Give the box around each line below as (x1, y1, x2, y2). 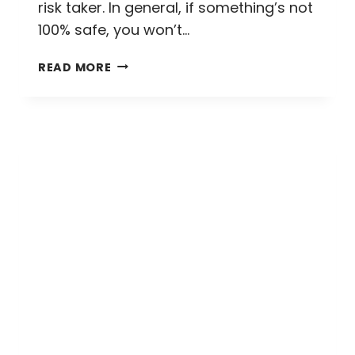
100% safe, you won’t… (38, 19, 189, 40)
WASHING (110, 55, 173, 71)
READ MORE (38, 59, 112, 75)
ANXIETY (110, 91, 166, 108)
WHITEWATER (110, 128, 197, 144)
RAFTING (110, 146, 167, 162)
